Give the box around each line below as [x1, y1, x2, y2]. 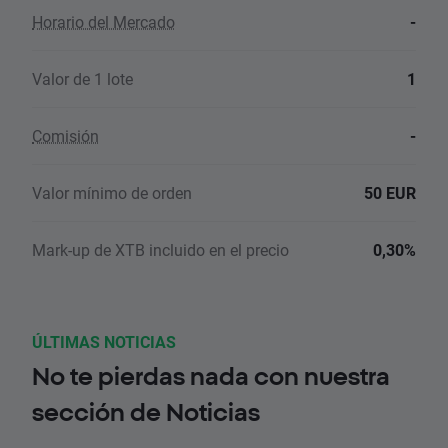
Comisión [32, 125, 99, 147]
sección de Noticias [32, 398, 260, 427]
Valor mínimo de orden [32, 182, 192, 204]
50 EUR [364, 182, 416, 204]
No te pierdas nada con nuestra [32, 362, 390, 391]
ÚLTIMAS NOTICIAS [32, 331, 176, 353]
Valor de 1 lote [32, 68, 133, 90]
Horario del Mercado [32, 11, 175, 33]
